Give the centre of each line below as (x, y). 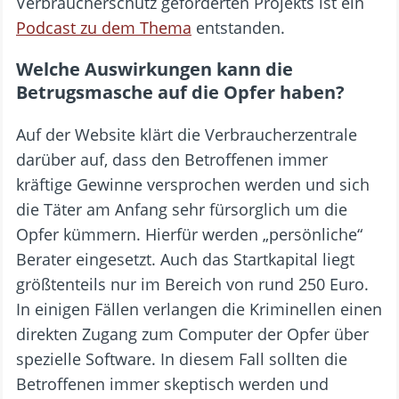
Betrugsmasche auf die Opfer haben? (180, 92)
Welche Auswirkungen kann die (155, 69)
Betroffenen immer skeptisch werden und (172, 383)
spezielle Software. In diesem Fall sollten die (182, 358)
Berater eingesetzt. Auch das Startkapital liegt (185, 259)
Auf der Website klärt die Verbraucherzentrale (187, 134)
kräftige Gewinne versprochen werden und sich (193, 184)
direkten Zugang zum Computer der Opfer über (192, 334)
